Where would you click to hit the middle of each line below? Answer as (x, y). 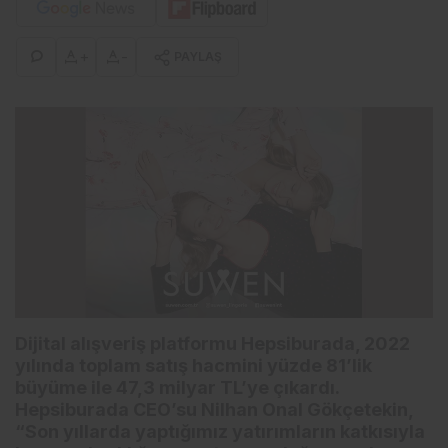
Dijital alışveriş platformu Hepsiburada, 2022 (212, 344)
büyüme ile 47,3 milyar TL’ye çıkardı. (177, 388)
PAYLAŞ (198, 56)
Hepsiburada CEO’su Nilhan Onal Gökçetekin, (214, 410)
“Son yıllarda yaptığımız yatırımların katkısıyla (220, 432)
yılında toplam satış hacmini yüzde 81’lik (193, 366)
